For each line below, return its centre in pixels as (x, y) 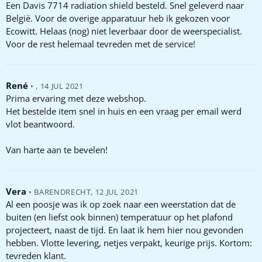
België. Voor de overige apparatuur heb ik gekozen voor (118, 18)
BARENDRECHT (63, 192)
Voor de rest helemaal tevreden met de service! (101, 44)
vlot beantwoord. (40, 124)
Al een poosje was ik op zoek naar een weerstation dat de (121, 204)
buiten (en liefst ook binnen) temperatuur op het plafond (119, 217)
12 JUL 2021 (117, 192)
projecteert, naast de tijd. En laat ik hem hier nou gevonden (125, 230)
